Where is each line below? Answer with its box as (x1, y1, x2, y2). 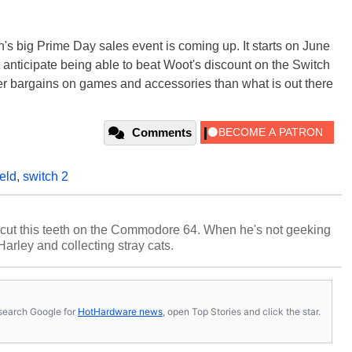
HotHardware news (78, 305, 163, 317)
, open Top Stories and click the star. (163, 305, 321, 317)
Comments (132, 126, 192, 140)
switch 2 (23, 170, 68, 184)
